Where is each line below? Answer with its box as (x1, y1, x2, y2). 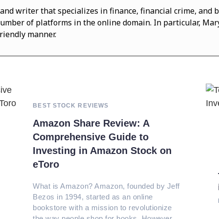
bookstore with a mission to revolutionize (33, 203, 172, 212)
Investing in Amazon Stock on (33, 145, 172, 156)
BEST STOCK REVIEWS (33, 102, 109, 109)
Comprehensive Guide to (33, 131, 149, 142)
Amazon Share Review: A (33, 117, 150, 129)
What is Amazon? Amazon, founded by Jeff (33, 181, 180, 190)
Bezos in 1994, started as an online (33, 192, 153, 201)
